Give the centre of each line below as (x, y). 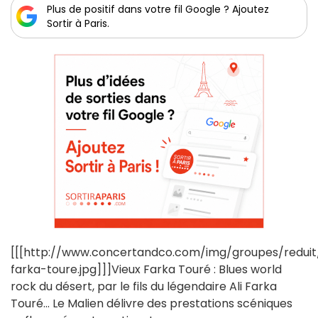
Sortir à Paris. (78, 23)
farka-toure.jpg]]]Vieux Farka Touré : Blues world (146, 269)
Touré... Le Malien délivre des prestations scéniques (152, 303)
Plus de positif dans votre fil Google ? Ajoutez (158, 9)
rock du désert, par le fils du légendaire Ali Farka (144, 286)
